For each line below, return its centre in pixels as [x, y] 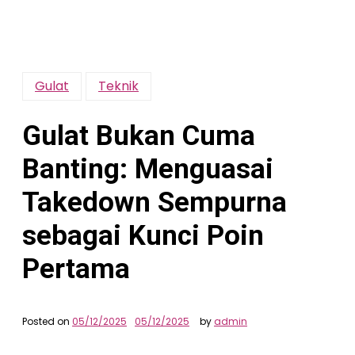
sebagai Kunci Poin [143, 236]
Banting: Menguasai [148, 169]
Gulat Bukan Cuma [139, 136]
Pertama [76, 269]
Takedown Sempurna [155, 202]
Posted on [47, 321]
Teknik [118, 86]
